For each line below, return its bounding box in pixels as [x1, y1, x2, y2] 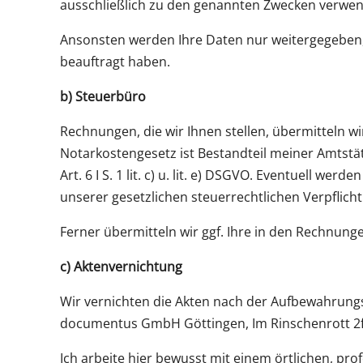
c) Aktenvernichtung [59, 257, 182, 275]
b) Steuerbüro [59, 87, 146, 105]
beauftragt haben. [59, 52, 170, 70]
